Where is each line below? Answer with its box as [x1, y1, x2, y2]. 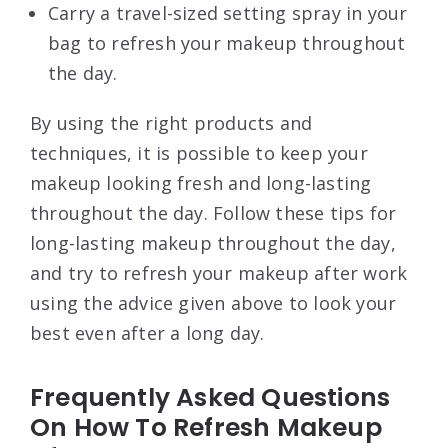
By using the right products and [30, 110, 313, 135]
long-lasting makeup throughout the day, [30, 230, 396, 255]
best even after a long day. [30, 320, 265, 345]
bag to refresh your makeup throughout [48, 30, 406, 55]
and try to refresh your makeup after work [30, 260, 408, 285]
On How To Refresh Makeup [30, 409, 382, 445]
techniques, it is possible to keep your [30, 140, 368, 165]
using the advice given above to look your [30, 290, 397, 315]
